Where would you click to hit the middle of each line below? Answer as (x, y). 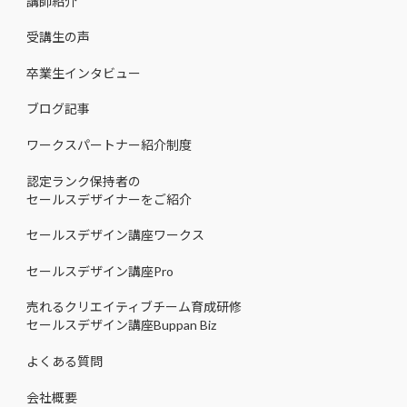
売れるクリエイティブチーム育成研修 (134, 307)
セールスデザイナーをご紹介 (109, 199)
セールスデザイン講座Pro (100, 271)
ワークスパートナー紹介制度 (109, 145)
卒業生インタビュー (84, 73)
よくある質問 (65, 362)
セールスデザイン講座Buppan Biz (121, 325)
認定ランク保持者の (84, 181)
